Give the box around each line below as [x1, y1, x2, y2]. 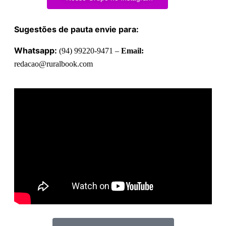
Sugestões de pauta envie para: [14, 24, 139, 34]
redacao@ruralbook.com [14, 59, 93, 68]
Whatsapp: [14, 45, 59, 55]
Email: [121, 46, 144, 55]
